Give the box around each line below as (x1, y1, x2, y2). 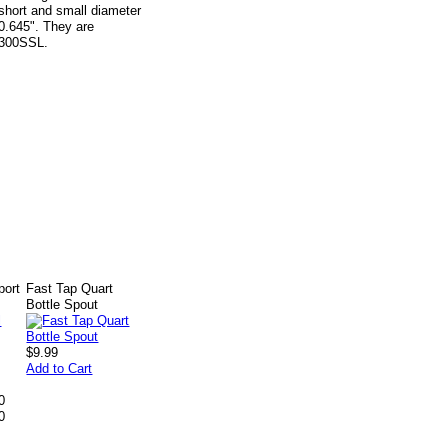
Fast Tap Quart (26, 281, 114, 296)
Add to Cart (26, 361, 93, 376)
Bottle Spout (26, 297, 99, 312)
